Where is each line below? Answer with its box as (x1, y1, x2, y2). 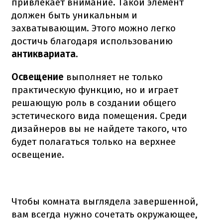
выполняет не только (66, 71, 163, 83)
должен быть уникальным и (11, 9, 137, 21)
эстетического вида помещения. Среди (11, 110, 187, 122)
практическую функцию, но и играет (11, 84, 178, 96)
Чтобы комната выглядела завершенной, (11, 196, 198, 208)
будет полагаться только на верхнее (11, 136, 176, 148)
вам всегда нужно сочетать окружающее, (11, 209, 198, 221)
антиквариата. (11, 48, 78, 60)
